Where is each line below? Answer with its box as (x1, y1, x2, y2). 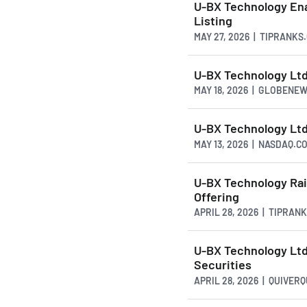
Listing (194, 13, 232, 29)
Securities (194, 257, 251, 273)
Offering (194, 188, 239, 204)
